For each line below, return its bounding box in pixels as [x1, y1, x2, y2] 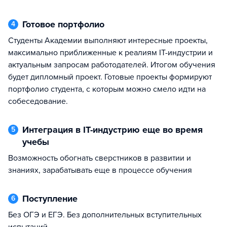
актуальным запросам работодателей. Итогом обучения [8, 60, 215, 70]
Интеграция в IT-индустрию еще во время [22, 124, 29, 135]
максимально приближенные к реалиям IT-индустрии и [8, 48, 213, 58]
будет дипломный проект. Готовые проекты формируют [8, 72, 212, 82]
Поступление [29, 193, 78, 204]
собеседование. [8, 96, 68, 106]
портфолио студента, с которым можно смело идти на [8, 84, 206, 94]
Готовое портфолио [26, 19, 104, 30]
